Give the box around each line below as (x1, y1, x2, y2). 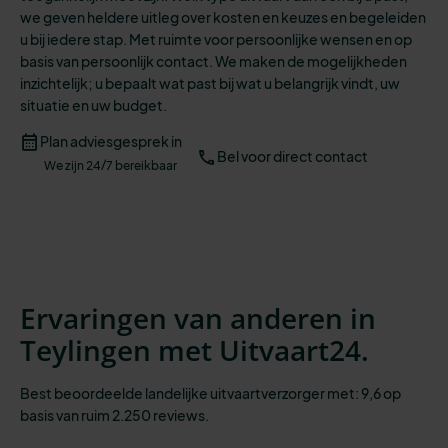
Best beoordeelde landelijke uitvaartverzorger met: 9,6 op (20, 383, 401, 402)
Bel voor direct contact (217, 147, 368, 166)
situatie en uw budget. (20, 95, 167, 114)
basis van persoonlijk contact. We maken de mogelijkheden (20, 51, 407, 70)
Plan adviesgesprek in (40, 132, 182, 151)
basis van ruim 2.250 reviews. (20, 405, 209, 424)
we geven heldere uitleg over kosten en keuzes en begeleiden (20, 7, 426, 26)
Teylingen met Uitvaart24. (20, 330, 369, 369)
